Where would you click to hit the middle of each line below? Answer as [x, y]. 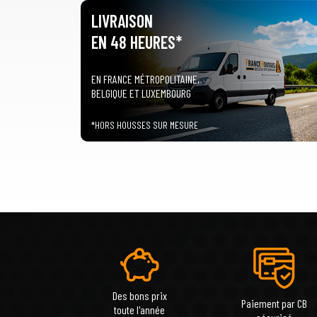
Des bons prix [139, 296]
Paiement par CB [274, 304]
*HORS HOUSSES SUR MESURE [145, 125]
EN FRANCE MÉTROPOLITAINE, [145, 79]
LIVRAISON [122, 21]
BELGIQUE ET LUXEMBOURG [141, 93]
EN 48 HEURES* [137, 42]
